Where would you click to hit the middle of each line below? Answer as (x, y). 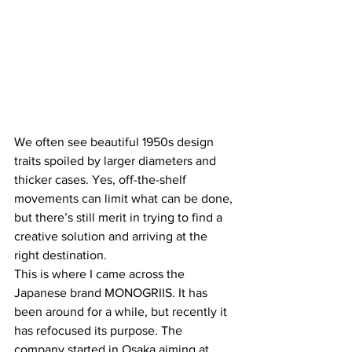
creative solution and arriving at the (112, 236)
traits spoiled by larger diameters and (117, 161)
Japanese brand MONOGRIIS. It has (112, 293)
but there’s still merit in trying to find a (120, 218)
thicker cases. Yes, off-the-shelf (102, 180)
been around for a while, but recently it (122, 312)
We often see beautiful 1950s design (115, 142)
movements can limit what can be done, (125, 199)
